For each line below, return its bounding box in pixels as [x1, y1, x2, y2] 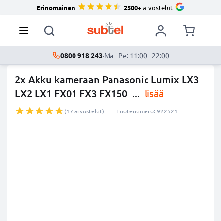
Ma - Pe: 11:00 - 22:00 [104, 51, 169, 60]
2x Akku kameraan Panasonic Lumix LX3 [15, 73, 199, 86]
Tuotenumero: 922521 [116, 107, 178, 115]
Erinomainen [37, 3, 75, 12]
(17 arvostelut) [64, 107, 104, 115]
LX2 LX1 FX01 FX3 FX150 [15, 87, 130, 100]
